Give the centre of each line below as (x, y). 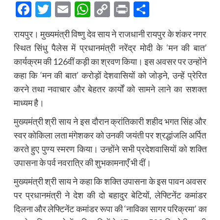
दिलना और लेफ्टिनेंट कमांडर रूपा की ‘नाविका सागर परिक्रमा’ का (110, 209)
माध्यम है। (29, 103)
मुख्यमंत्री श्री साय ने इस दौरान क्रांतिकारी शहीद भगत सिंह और (110, 122)
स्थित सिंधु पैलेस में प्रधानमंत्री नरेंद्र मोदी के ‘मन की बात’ (110, 48)
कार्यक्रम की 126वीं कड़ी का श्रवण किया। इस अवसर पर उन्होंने (110, 62)
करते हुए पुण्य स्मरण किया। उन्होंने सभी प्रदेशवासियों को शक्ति (110, 149)
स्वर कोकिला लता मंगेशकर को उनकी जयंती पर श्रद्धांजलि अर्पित (110, 135)
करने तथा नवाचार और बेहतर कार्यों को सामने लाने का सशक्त (110, 89)
